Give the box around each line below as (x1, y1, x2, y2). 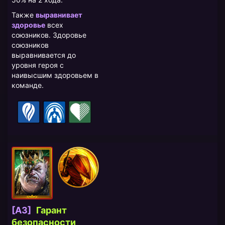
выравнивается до (12, 51, 76, 60)
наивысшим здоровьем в (12, 71, 98, 80)
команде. (12, 81, 44, 90)
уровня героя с (12, 61, 64, 70)
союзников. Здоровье (12, 31, 86, 40)
